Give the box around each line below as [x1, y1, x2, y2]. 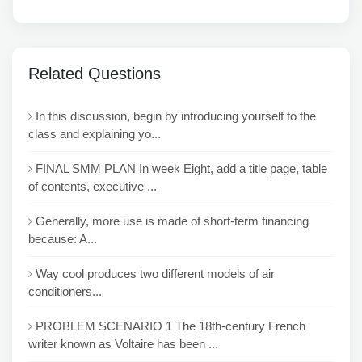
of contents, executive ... [28, 179, 157, 193]
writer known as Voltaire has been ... [28, 337, 218, 351]
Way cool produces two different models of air [36, 267, 275, 280]
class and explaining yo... [28, 127, 161, 141]
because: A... [28, 232, 97, 246]
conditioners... [28, 284, 102, 298]
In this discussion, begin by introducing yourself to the [36, 109, 316, 123]
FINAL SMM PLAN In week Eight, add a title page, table [36, 162, 327, 175]
